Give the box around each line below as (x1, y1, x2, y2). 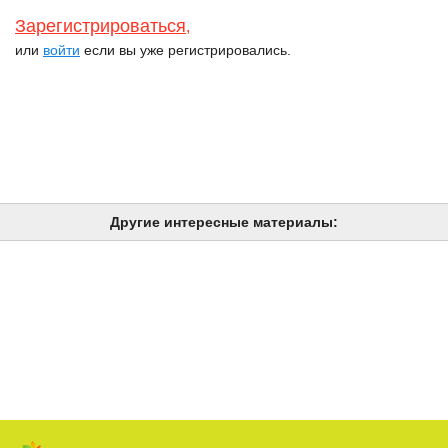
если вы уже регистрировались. (80, 42, 291, 59)
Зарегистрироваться (15, 16, 186, 37)
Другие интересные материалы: (110, 214, 338, 231)
